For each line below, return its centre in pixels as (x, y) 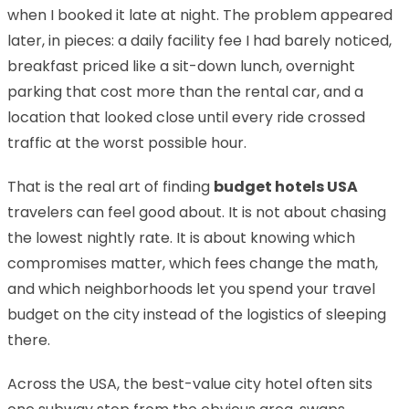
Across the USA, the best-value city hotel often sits (190, 383)
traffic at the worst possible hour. (127, 142)
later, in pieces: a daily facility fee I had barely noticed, (199, 40)
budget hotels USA (286, 186)
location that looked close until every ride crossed (186, 117)
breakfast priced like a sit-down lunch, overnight (181, 66)
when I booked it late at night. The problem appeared (200, 15)
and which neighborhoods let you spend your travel (191, 288)
